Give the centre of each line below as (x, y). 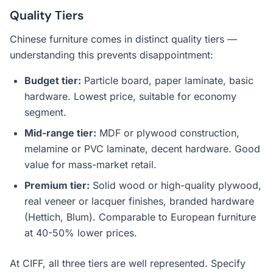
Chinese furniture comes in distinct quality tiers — (123, 39)
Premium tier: (57, 185)
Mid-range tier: (60, 133)
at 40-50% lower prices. (81, 233)
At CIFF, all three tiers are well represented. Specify (128, 263)
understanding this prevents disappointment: (112, 55)
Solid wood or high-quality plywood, (175, 185)
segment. (45, 112)
